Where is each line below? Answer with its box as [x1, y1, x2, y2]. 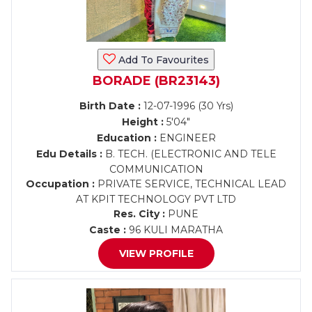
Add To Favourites [116, 54, 209, 66]
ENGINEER [156, 132, 216, 144]
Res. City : [114, 208, 165, 220]
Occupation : [26, 178, 95, 190]
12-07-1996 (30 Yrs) [140, 100, 233, 112]
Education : [96, 132, 157, 144]
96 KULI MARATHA [126, 224, 223, 236]
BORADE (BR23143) [92, 73, 220, 88]
